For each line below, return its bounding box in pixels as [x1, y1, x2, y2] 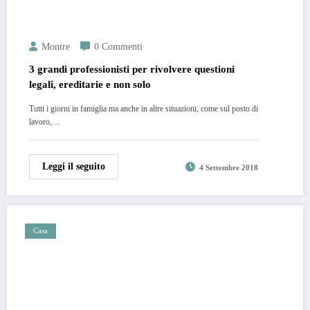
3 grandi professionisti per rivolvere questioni [29, 63, 235, 75]
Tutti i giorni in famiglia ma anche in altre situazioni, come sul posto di [29, 103, 258, 113]
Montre [42, 41, 70, 52]
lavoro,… [29, 116, 60, 127]
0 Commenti [94, 41, 143, 52]
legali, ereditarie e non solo [29, 78, 151, 90]
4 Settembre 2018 [199, 163, 258, 172]
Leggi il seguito [42, 161, 105, 172]
